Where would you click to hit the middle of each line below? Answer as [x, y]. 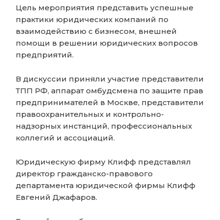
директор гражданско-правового [84, 174]
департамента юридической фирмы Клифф [106, 186]
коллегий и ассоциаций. [65, 138]
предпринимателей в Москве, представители [110, 103]
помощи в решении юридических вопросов [107, 43]
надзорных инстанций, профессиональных [104, 126]
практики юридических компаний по [92, 20]
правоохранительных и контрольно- [90, 114]
